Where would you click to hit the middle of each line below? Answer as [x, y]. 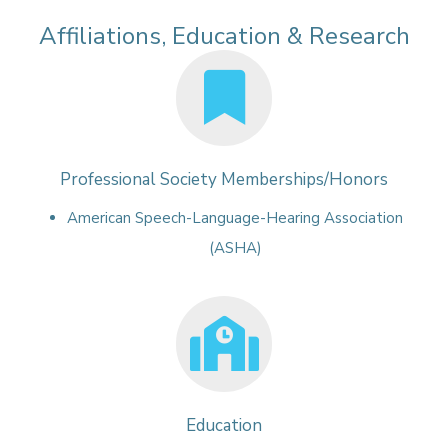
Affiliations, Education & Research [224, 36]
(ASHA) [235, 248]
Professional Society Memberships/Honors [224, 180]
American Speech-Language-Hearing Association [235, 218]
